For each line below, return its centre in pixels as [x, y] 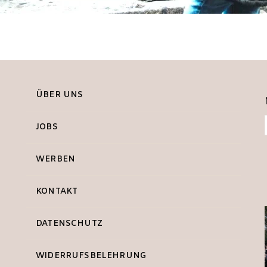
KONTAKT [57, 192]
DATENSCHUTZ [69, 224]
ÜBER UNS [60, 95]
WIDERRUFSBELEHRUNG [91, 256]
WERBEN [56, 159]
